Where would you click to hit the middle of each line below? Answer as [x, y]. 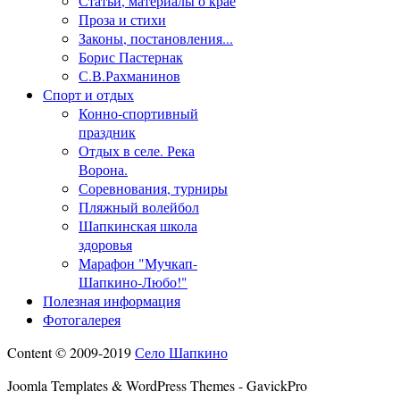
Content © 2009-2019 [71, 352]
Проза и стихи [122, 19]
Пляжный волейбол [139, 206]
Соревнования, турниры [153, 187]
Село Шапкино [181, 352]
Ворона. [103, 169]
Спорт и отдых [88, 94]
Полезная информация [112, 300]
